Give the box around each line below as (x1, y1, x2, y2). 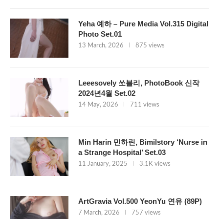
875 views (135, 43, 165, 49)
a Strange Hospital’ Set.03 (78, 148, 166, 157)
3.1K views (139, 161, 171, 168)
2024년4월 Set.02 (78, 89, 135, 98)
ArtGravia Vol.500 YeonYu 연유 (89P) (78, 197, 202, 206)
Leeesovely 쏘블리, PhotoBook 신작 (78, 79, 199, 88)
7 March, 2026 (78, 210, 120, 217)
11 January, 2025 (78, 161, 128, 168)
